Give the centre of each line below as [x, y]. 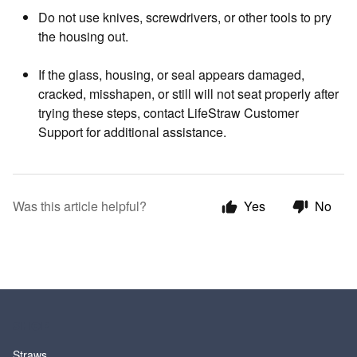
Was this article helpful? [80, 206]
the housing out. [83, 36]
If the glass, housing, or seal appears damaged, [171, 75]
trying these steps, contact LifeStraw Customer [169, 113]
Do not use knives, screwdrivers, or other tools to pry [185, 17]
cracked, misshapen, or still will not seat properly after [188, 94]
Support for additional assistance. [132, 132]
